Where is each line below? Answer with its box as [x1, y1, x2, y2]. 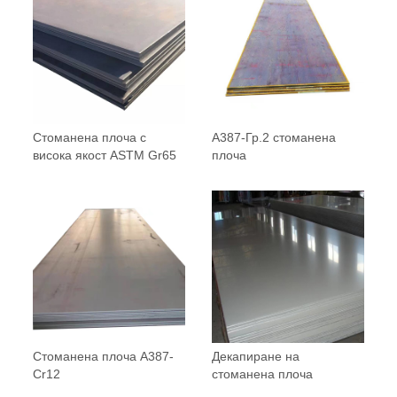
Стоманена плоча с [33, 129, 147, 144]
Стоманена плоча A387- [33, 348, 175, 363]
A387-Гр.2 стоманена [212, 129, 336, 144]
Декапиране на [212, 348, 300, 363]
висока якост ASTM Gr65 [33, 147, 177, 162]
